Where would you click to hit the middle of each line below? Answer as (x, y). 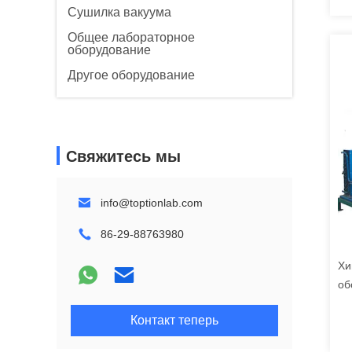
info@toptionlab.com (152, 203)
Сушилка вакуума (119, 12)
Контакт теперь (174, 320)
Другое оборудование (131, 75)
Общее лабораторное (131, 37)
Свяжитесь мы (123, 156)
